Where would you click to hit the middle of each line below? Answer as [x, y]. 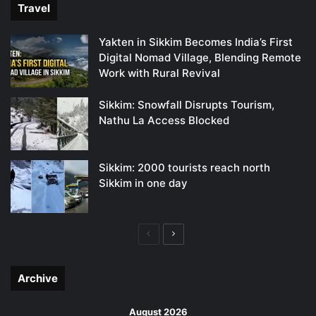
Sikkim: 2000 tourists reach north [184, 168]
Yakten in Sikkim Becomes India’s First [196, 42]
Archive [38, 279]
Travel [34, 8]
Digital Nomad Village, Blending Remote [200, 58]
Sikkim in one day [143, 183]
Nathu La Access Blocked [164, 121]
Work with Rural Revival [159, 73]
